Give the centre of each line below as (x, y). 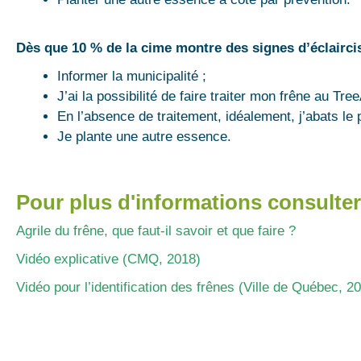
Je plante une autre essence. (144, 137)
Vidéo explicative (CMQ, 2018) (108, 259)
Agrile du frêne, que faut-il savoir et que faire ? (156, 230)
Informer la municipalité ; (132, 76)
